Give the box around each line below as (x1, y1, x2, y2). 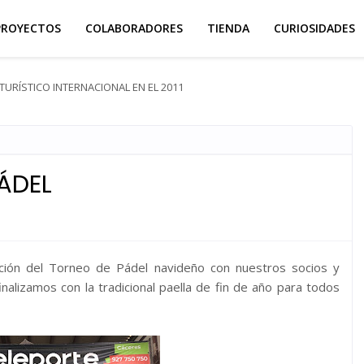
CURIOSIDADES (274, 20, 356, 36)
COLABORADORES (85, 20, 184, 36)
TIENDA (207, 20, 250, 36)
